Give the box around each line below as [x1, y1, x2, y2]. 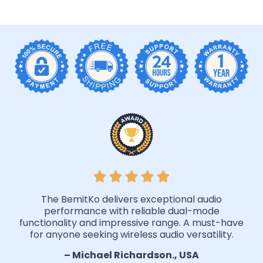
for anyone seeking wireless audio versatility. [29, 227, 234, 241]
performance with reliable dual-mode [43, 204, 220, 218]
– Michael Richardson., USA [64, 248, 199, 262]
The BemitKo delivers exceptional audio [41, 192, 222, 206]
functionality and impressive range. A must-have [19, 215, 244, 230]
